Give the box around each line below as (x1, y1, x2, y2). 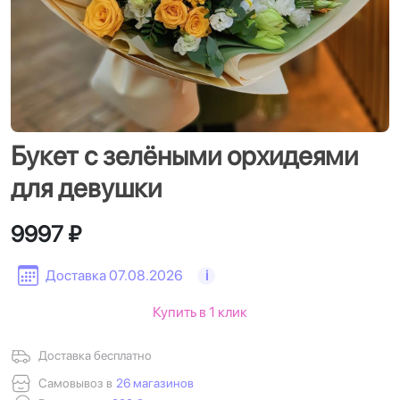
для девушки (11, 171, 162, 204)
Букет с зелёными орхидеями (11, 139, 358, 171)
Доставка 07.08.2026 (46, 267, 183, 284)
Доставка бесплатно (38, 348, 154, 362)
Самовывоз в (38, 376, 112, 390)
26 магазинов (116, 376, 194, 390)
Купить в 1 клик (153, 304, 247, 321)
